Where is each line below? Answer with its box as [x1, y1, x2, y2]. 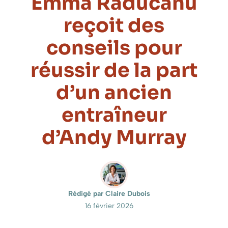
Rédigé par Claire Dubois [68, 189, 150, 198]
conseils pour [46, 36, 182, 61]
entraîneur [61, 103, 167, 128]
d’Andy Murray [41, 125, 187, 150]
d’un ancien [56, 80, 172, 105]
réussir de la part [31, 58, 197, 83]
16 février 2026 [84, 202, 133, 211]
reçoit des [64, 13, 164, 38]
